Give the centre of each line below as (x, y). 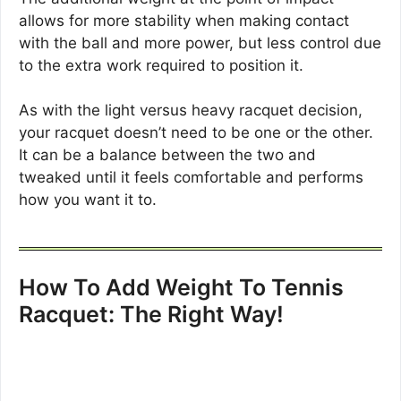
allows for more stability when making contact (184, 20)
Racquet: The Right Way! (151, 314)
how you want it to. (88, 200)
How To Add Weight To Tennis (181, 287)
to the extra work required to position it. (161, 65)
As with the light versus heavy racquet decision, (191, 111)
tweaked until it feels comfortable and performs (191, 178)
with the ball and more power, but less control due (200, 43)
